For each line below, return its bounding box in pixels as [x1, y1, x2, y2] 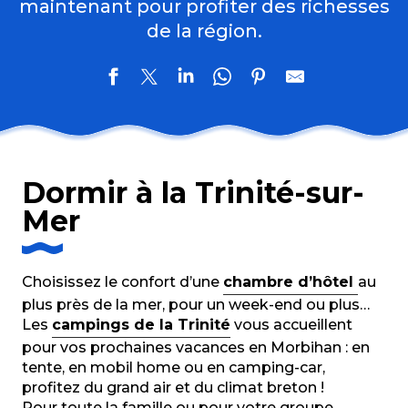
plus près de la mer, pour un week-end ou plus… [22, 296, 370, 313]
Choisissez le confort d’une [22, 273, 223, 291]
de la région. [146, 20, 262, 42]
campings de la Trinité [52, 316, 230, 333]
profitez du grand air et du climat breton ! [22, 379, 324, 396]
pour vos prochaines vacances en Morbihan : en [22, 339, 370, 356]
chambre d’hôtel [223, 273, 358, 291]
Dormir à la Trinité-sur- [22, 175, 364, 210]
